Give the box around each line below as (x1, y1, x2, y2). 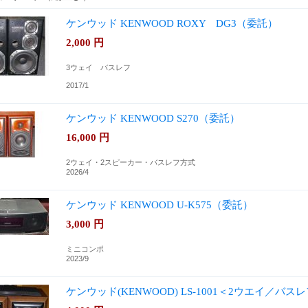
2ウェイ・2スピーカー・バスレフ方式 (65, 158, 195, 166)
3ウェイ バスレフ (65, 63, 131, 71)
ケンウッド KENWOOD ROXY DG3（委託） (65, 17, 278, 29)
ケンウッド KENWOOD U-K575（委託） (65, 199, 253, 210)
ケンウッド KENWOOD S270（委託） (65, 112, 240, 124)
